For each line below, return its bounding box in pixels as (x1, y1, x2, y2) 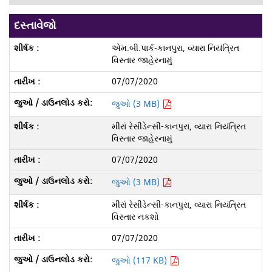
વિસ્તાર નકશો (111, 210, 159, 223)
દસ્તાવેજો (14, 17, 57, 34)
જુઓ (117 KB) (111, 254, 169, 267)
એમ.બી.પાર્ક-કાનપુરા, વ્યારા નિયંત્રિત (111, 41, 239, 55)
